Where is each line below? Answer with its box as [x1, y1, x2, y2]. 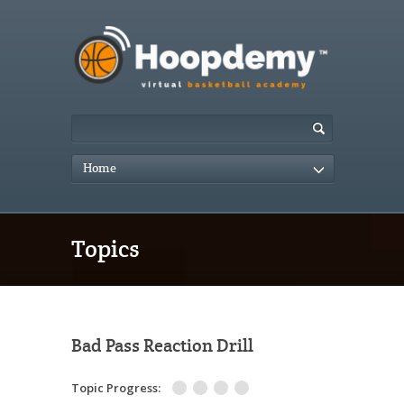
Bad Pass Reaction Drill [71, 334, 253, 357]
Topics [71, 234, 139, 265]
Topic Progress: [71, 379, 161, 396]
